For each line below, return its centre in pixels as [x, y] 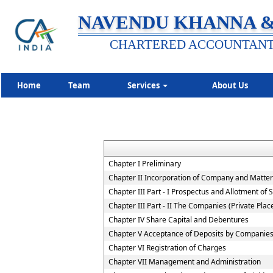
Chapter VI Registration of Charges [167, 248]
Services [144, 85]
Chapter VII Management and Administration [185, 262]
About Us [230, 85]
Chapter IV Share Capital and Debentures [179, 220]
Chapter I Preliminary [145, 164]
